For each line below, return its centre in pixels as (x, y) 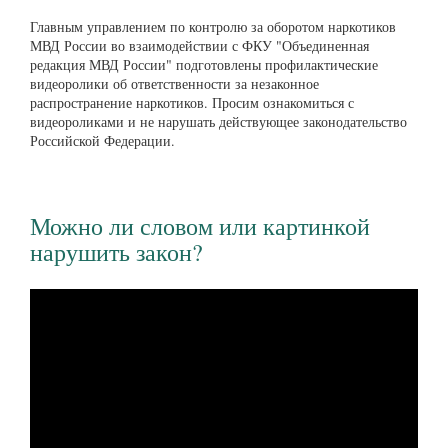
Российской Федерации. (102, 141)
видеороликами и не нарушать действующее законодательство (218, 122)
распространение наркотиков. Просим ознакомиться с (192, 103)
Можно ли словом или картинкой (200, 225)
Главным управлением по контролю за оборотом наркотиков (213, 27)
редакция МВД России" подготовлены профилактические (204, 65)
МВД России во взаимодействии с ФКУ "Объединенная (199, 46)
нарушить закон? (116, 251)
